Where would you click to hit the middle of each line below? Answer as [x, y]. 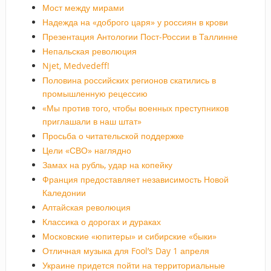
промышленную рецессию [95, 93]
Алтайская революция [86, 207]
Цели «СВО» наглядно [87, 150]
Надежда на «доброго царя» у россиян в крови [135, 22]
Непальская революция [89, 51]
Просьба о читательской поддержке [113, 135]
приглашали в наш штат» [92, 121]
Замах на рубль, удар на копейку [107, 165]
